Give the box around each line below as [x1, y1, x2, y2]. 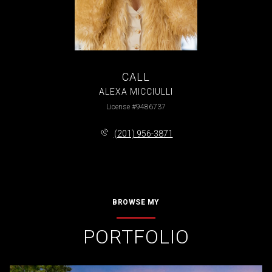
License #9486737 [106, 102, 166, 111]
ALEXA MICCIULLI [99, 86, 173, 97]
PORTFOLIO [83, 225, 189, 249]
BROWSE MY [112, 198, 160, 207]
